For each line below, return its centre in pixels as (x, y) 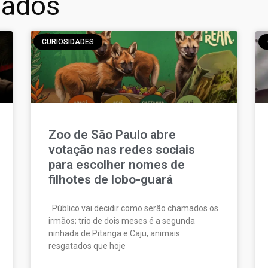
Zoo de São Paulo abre (112, 135)
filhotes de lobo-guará (110, 180)
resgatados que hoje (87, 246)
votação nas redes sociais (121, 150)
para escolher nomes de (116, 165)
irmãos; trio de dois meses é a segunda (121, 221)
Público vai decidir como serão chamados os (133, 208)
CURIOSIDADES (68, 42)
